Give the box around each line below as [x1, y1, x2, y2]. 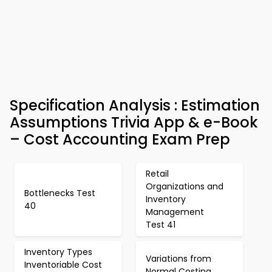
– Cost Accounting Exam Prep [10, 129, 230, 149]
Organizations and [146, 180, 223, 192]
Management [146, 206, 204, 218]
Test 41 [146, 219, 175, 231]
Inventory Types [24, 246, 92, 258]
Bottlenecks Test [24, 186, 95, 199]
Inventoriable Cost [24, 259, 102, 271]
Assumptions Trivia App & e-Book [10, 112, 258, 132]
